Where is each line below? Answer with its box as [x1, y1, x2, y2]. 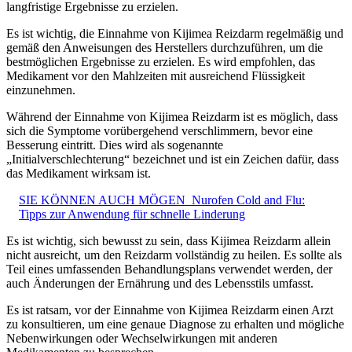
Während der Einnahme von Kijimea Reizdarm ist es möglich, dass [6, 110, 338, 124]
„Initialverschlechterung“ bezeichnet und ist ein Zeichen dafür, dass [6, 152, 339, 167]
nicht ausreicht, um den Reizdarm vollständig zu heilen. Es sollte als [6, 248, 342, 262]
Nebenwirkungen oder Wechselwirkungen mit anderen [6, 332, 277, 346]
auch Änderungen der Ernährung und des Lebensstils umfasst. [6, 277, 313, 291]
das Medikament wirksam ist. [6, 167, 151, 181]
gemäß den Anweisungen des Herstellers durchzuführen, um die [6, 41, 323, 55]
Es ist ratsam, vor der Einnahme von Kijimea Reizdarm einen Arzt [6, 303, 333, 317]
